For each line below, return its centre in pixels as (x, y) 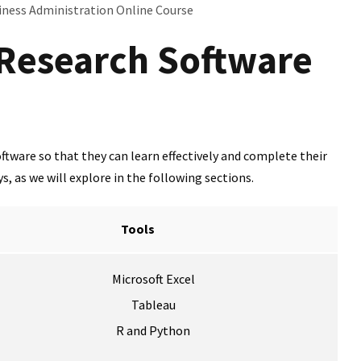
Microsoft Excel (153, 279)
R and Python (153, 331)
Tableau (153, 305)
